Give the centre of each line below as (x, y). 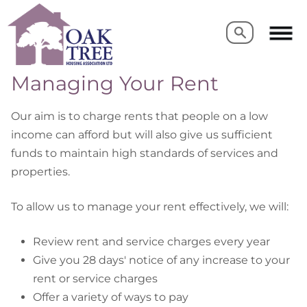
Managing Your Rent (115, 83)
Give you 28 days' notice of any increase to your (161, 260)
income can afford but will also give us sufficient (142, 134)
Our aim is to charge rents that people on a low (139, 116)
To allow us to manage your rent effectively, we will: (150, 206)
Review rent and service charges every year (151, 241)
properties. (40, 171)
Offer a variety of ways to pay (111, 297)
